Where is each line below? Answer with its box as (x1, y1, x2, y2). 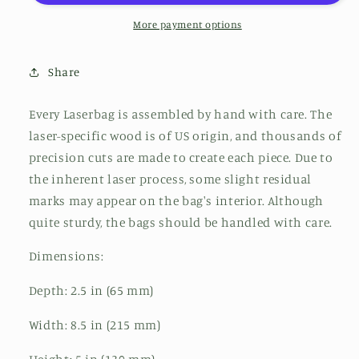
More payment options (133, 18, 242, 31)
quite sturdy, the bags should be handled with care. (28, 214, 333, 230)
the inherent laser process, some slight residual (28, 171, 312, 187)
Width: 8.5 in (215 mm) (28, 317, 161, 333)
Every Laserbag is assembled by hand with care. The (28, 106, 333, 122)
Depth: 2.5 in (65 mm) (28, 283, 154, 299)
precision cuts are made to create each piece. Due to (28, 149, 333, 165)
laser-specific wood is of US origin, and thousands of (28, 127, 342, 143)
